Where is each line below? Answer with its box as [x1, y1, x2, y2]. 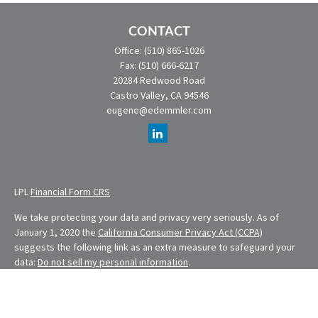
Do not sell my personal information [38, 256, 188, 268]
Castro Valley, [109, 89, 168, 102]
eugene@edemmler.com [106, 104, 212, 116]
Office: [114, 44, 144, 57]
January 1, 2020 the [14, 226, 98, 238]
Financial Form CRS [31, 185, 110, 198]
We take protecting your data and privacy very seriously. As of [14, 211, 279, 224]
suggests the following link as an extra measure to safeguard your [14, 241, 295, 253]
